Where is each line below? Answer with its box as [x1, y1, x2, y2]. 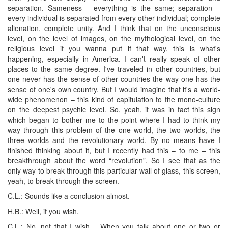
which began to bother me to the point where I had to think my [8, 114, 220, 125]
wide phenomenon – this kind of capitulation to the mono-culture [8, 94, 220, 104]
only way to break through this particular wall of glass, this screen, [8, 165, 220, 176]
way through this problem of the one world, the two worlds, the [8, 124, 220, 135]
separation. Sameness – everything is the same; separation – [8, 2, 220, 13]
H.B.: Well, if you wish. [8, 206, 79, 216]
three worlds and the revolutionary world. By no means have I [8, 134, 220, 145]
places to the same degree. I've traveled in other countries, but [8, 63, 220, 74]
